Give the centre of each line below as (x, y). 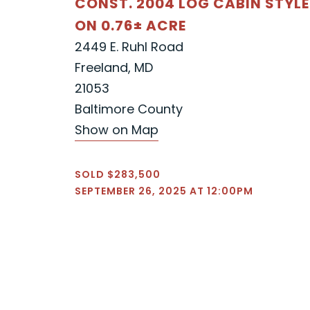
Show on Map (117, 129)
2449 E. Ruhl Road (129, 46)
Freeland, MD (114, 67)
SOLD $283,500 (118, 174)
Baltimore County (129, 109)
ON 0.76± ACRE (130, 25)
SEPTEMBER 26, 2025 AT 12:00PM (164, 191)
